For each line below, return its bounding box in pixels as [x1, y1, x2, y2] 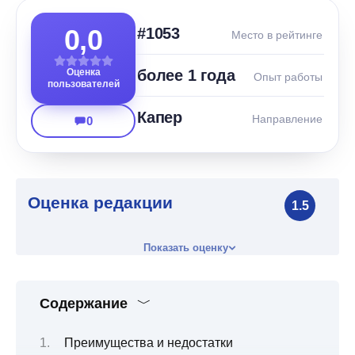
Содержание [40, 296, 128, 312]
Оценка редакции [28, 193, 173, 212]
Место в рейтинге [231, 29, 323, 42]
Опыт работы [254, 71, 323, 84]
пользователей [47, 78, 120, 90]
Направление [252, 113, 323, 126]
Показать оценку [143, 242, 228, 254]
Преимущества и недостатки [63, 336, 233, 350]
